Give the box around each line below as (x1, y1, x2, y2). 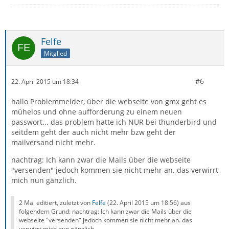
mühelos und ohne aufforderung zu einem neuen (11, 107, 182, 117)
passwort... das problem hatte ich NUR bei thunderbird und (11, 117, 217, 127)
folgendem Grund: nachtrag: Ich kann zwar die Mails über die (19, 207, 192, 216)
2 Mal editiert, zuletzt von (19, 198, 92, 207)
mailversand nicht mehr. (11, 138, 96, 147)
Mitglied (44, 49, 67, 58)
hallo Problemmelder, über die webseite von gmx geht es (11, 97, 207, 106)
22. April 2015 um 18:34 (11, 77, 79, 86)
